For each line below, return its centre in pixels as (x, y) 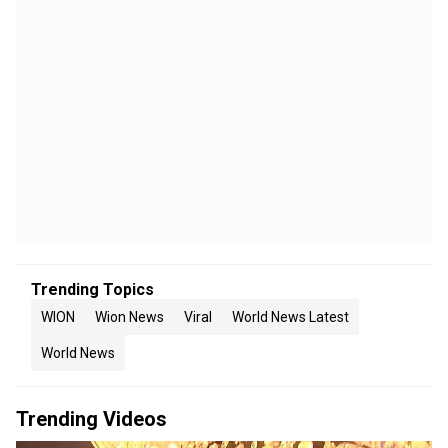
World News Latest (290, 317)
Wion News (129, 317)
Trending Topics (92, 289)
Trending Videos (91, 419)
